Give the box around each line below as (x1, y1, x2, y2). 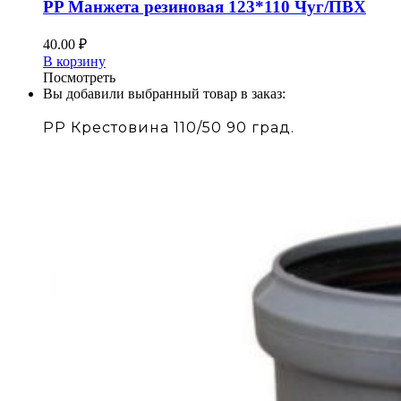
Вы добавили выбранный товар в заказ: (43, 85, 286, 101)
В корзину (43, 53, 106, 69)
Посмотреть (43, 69, 115, 85)
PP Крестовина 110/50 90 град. (43, 118, 294, 136)
